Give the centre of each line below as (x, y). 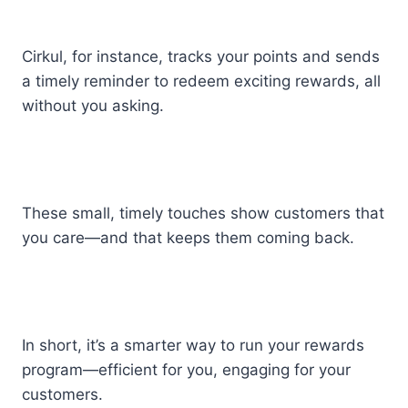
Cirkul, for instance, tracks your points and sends (201, 56)
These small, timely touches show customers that (203, 213)
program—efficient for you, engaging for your (186, 369)
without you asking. (95, 105)
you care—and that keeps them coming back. (188, 237)
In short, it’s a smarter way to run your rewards (193, 345)
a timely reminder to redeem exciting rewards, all (201, 81)
